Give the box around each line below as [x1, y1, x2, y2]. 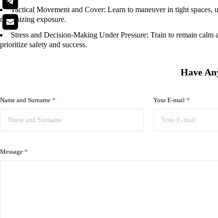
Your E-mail [153, 96, 187, 104]
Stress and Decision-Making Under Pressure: [11, 31, 150, 39]
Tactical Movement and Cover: [11, 5, 108, 14]
